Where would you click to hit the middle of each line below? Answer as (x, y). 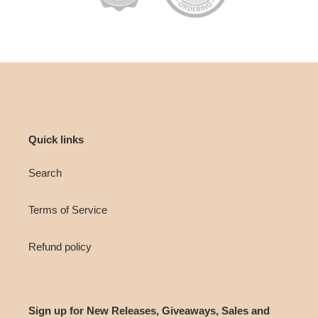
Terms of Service (68, 210)
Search (45, 173)
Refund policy (60, 247)
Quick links (56, 139)
